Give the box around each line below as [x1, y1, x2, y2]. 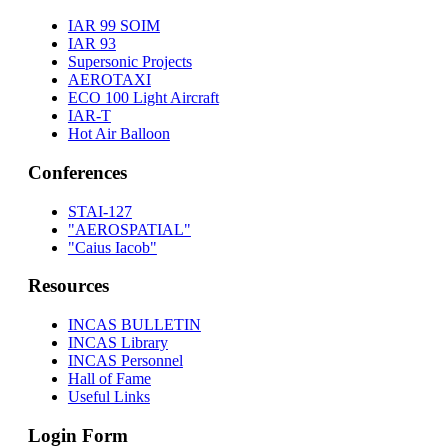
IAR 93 [67, 35, 116, 53]
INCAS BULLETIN [67, 316, 201, 334]
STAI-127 [67, 202, 132, 220]
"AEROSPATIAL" [67, 220, 191, 238]
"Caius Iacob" [67, 238, 157, 256]
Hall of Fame [67, 370, 151, 388]
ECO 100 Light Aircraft [67, 89, 219, 107]
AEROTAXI [67, 71, 151, 89]
